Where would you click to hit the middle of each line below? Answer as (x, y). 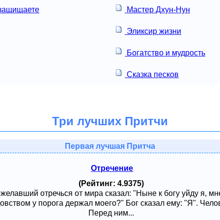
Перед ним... (111, 213)
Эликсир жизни (153, 31)
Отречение (112, 168)
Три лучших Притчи (110, 121)
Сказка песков (152, 74)
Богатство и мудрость (165, 53)
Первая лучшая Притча (110, 146)
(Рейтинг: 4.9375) (111, 183)
